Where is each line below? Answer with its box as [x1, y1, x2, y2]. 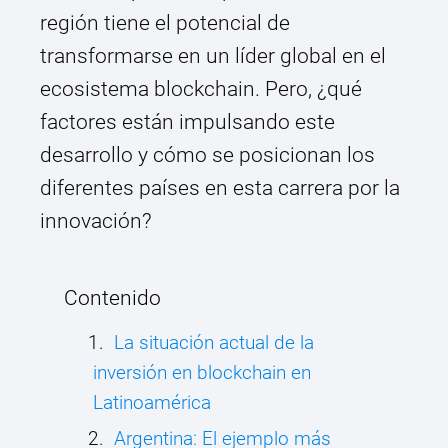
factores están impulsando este [40, 110, 335, 135]
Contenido [64, 286, 161, 311]
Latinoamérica [93, 391, 211, 415]
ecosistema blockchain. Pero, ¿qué [40, 77, 362, 102]
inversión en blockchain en [93, 361, 311, 385]
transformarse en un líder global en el [40, 44, 386, 69]
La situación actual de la [114, 331, 314, 355]
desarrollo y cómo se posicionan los [40, 143, 375, 168]
